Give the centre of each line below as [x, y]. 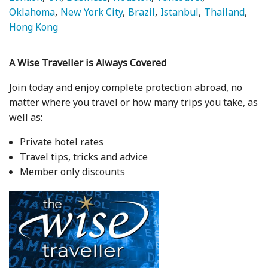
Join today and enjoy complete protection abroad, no [126, 88]
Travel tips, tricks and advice [83, 157]
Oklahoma [32, 12]
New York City [92, 12]
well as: [26, 118]
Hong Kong [34, 27]
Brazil [142, 12]
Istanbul [180, 12]
